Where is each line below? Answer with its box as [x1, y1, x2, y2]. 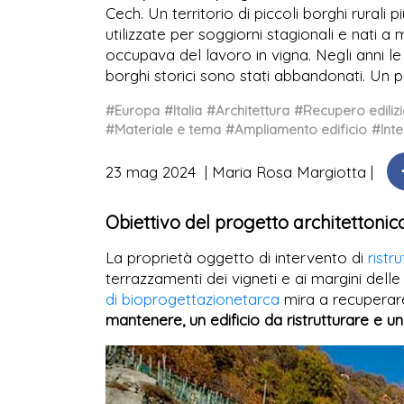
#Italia [164, 102, 202, 119]
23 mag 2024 [106, 161, 200, 181]
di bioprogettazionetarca [106, 289, 280, 308]
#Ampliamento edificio [225, 121, 367, 138]
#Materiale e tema [106, 121, 221, 138]
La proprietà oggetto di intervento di [106, 248, 368, 267]
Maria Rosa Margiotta [212, 161, 366, 181]
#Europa [106, 102, 160, 119]
